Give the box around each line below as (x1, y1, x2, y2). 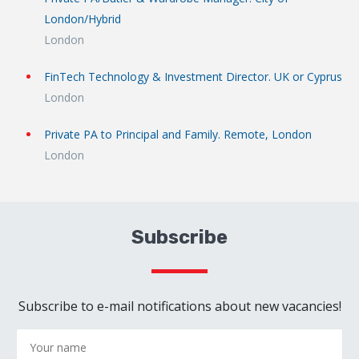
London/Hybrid (44, 11, 121, 27)
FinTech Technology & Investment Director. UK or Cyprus (44, 69, 342, 85)
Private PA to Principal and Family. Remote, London (44, 127, 312, 143)
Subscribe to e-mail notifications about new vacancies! (18, 297, 341, 316)
